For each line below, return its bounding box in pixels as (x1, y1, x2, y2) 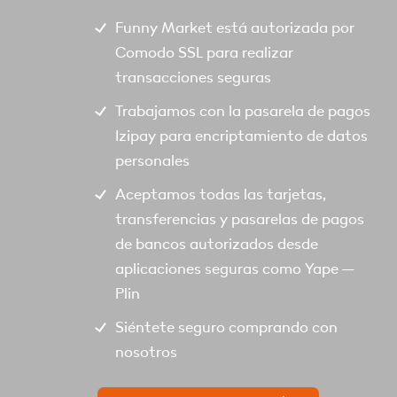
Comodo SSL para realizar (115, 43, 293, 62)
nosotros (115, 342, 177, 362)
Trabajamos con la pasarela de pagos (115, 101, 370, 121)
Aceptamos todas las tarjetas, (115, 184, 326, 204)
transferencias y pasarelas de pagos (115, 209, 364, 229)
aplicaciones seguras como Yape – (115, 259, 354, 278)
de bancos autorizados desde (115, 234, 318, 253)
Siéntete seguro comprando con (115, 317, 338, 337)
